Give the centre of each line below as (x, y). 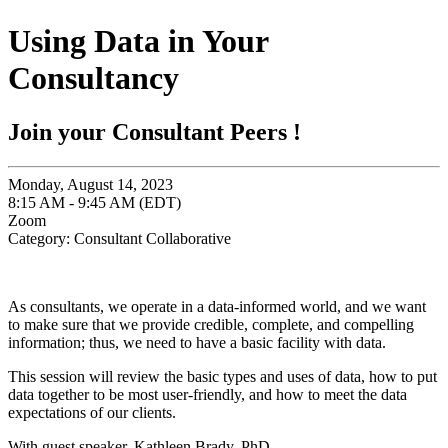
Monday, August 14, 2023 (90, 184)
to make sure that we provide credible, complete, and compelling (211, 324)
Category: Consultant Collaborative (119, 238)
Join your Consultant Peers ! (154, 131)
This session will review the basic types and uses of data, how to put (222, 376)
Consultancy (93, 78)
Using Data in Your (138, 41)
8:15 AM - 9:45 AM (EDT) (94, 202)
